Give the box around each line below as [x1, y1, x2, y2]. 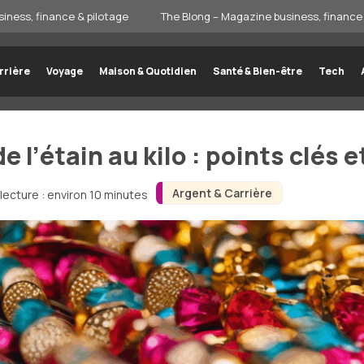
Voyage [45, 64, 83, 78]
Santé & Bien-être [212, 64, 302, 78]
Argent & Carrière [171, 185, 272, 201]
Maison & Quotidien [98, 64, 197, 78]
